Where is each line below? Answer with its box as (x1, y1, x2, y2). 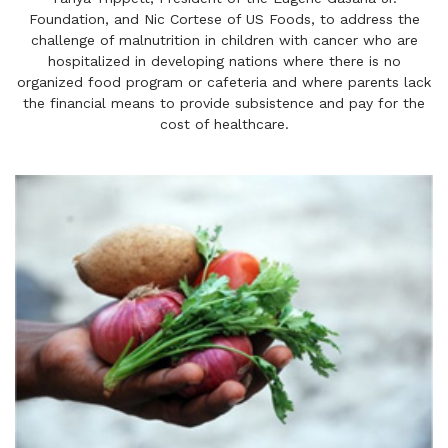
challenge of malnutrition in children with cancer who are (30, 32, 418, 49)
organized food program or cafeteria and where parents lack (17, 74, 431, 91)
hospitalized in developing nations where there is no (47, 53, 401, 70)
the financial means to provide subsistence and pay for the (23, 95, 425, 112)
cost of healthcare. (159, 116, 289, 133)
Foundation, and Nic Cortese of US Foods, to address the (28, 11, 420, 28)
